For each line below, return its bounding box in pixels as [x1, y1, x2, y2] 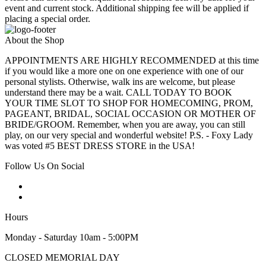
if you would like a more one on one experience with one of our [5, 66, 243, 77]
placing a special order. [5, 14, 90, 24]
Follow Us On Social [5, 161, 84, 172]
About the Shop [5, 35, 64, 46]
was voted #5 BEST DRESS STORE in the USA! [5, 141, 195, 151]
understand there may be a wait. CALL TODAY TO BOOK [5, 87, 232, 98]
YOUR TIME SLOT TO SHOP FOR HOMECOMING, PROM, [5, 98, 253, 109]
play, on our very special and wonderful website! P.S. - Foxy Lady [5, 130, 253, 141]
